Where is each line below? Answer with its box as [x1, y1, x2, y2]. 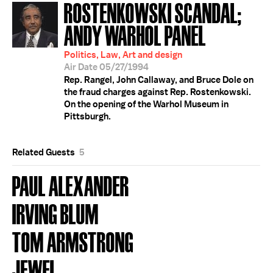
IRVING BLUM [12, 199, 99, 227]
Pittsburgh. [64, 110, 111, 122]
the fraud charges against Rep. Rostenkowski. [64, 86, 251, 98]
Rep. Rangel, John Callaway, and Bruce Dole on [64, 74, 253, 86]
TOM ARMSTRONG [12, 227, 133, 255]
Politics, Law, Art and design [64, 49, 182, 61]
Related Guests [12, 146, 77, 158]
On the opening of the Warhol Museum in [64, 98, 229, 110]
